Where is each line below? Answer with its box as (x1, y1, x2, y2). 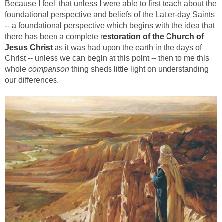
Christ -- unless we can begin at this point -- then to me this (5, 54, 209, 63)
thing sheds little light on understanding (69, 65, 209, 74)
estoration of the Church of (103, 32, 204, 41)
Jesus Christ (5, 43, 53, 52)
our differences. (5, 76, 59, 85)
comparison (28, 65, 69, 74)
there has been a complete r (5, 32, 103, 41)
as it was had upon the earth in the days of (53, 43, 202, 52)
